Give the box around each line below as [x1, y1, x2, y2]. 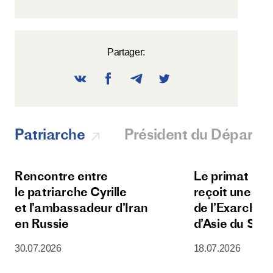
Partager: [107, 46, 146, 57]
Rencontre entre [15, 168, 108, 183]
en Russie [15, 215, 69, 231]
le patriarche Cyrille [15, 183, 127, 199]
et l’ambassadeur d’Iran [15, 199, 148, 215]
